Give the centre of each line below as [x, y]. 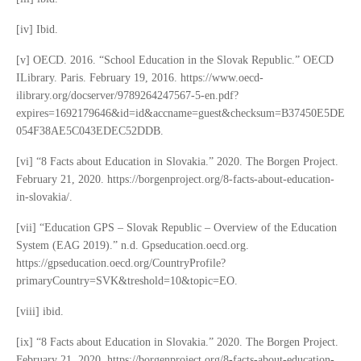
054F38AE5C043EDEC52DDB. [90, 131]
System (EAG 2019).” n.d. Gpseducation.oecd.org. [133, 246]
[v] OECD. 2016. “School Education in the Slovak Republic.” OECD [175, 60]
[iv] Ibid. [37, 30]
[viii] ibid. [40, 312]
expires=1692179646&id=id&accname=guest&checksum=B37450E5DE [180, 114]
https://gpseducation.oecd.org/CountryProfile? [121, 263]
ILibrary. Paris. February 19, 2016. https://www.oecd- [140, 78]
